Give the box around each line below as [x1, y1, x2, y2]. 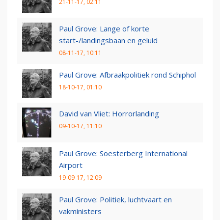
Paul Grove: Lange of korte [59, 23, 149, 33]
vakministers [59, 206, 102, 216]
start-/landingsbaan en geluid [59, 35, 158, 45]
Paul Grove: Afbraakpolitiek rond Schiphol [59, 69, 196, 80]
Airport [59, 160, 82, 170]
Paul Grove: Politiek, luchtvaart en [59, 194, 172, 204]
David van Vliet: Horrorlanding [59, 109, 159, 118]
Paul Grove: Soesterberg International [59, 148, 188, 158]
